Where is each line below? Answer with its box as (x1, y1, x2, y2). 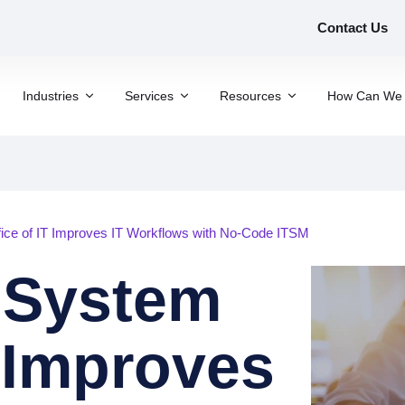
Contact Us (317, 20, 388, 35)
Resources (220, 88, 281, 103)
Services (125, 88, 174, 103)
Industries (23, 88, 79, 103)
